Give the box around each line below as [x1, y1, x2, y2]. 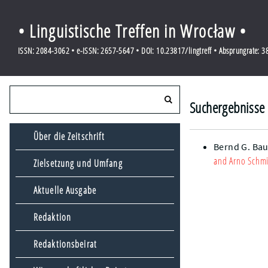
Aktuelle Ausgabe [33, 184, 96, 197]
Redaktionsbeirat [33, 237, 97, 251]
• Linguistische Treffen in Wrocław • [18, 19, 247, 42]
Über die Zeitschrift [33, 130, 105, 143]
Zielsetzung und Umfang [33, 157, 123, 170]
